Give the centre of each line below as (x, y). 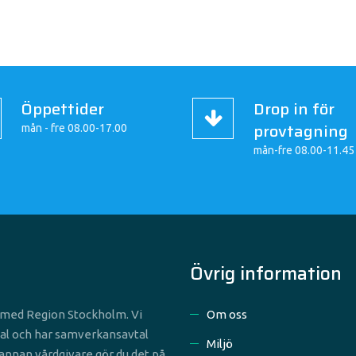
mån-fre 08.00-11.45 (304, 150)
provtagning (301, 131)
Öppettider (62, 109)
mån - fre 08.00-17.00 (74, 128)
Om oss (227, 314)
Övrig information (266, 273)
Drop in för (294, 109)
